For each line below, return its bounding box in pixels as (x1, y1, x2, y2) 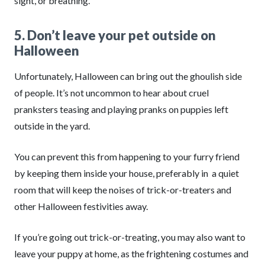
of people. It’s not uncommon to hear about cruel (14, 87, 209, 98)
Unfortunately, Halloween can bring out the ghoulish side (14, 70, 242, 82)
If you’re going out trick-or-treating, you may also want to (14, 231, 245, 243)
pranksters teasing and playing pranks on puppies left (14, 104, 228, 115)
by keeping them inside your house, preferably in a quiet (14, 167, 239, 179)
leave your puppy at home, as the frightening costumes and (14, 248, 248, 259)
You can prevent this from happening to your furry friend (14, 151, 240, 162)
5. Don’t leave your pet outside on (14, 27, 216, 43)
